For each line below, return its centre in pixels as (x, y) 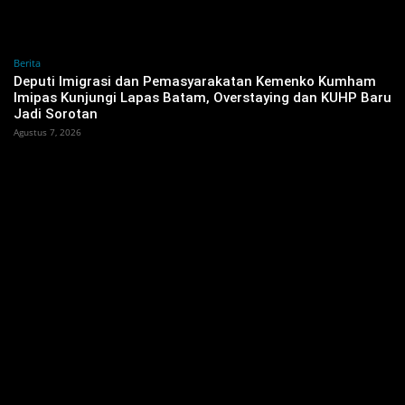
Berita (27, 63)
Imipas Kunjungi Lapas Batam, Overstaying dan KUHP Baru (202, 98)
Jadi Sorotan (56, 114)
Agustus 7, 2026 (47, 132)
